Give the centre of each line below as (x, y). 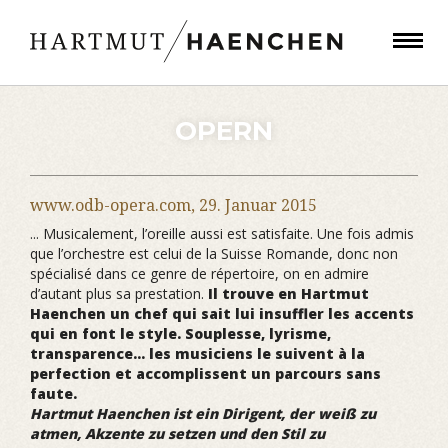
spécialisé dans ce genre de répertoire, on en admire (199, 273)
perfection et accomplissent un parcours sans (205, 373)
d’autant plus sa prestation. (119, 293)
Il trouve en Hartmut (288, 293)
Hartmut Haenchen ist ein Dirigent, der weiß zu (203, 413)
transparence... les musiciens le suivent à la (197, 353)
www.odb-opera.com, (114, 205)
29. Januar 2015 (258, 205)
